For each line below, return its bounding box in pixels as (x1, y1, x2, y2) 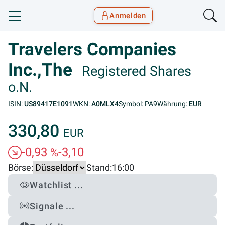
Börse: (8, 163, 33, 173)
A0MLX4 (91, 100, 119, 108)
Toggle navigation (14, 16, 85, 26)
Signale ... (30, 201, 75, 212)
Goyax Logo (33, 16, 80, 26)
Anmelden (109, 11, 146, 20)
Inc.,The (8, 60, 77, 80)
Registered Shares (81, 63, 191, 79)
